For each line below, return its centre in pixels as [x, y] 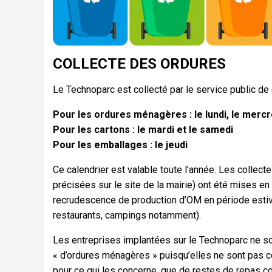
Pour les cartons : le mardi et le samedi [143, 130]
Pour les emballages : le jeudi [120, 145]
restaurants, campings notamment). [127, 216]
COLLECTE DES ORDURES [139, 64]
